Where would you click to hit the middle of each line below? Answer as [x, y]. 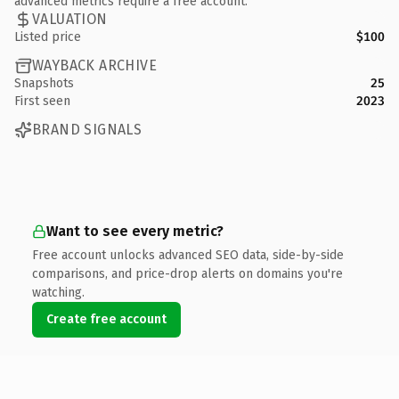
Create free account [106, 319]
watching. [58, 292]
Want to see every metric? [135, 231]
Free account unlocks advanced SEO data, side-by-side [188, 255]
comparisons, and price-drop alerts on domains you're [187, 273]
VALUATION [70, 19]
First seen [42, 101]
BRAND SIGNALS [87, 130]
